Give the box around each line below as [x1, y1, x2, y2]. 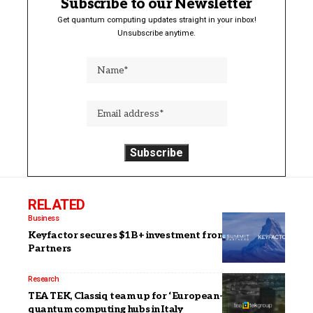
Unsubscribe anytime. [117, 28, 196, 38]
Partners [28, 242, 71, 254]
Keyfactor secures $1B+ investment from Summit [28, 228, 265, 241]
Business [28, 213, 59, 223]
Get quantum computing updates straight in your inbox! [57, 15, 256, 24]
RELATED [28, 196, 85, 213]
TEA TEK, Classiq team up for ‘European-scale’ [28, 289, 249, 302]
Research [28, 274, 59, 284]
